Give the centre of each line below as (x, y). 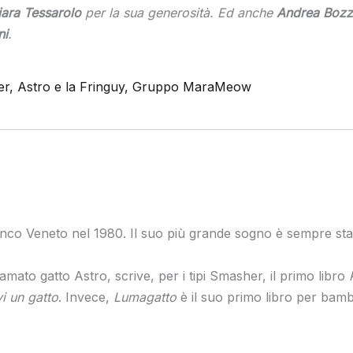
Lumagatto (145, 297)
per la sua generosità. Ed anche (178, 13)
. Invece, (85, 297)
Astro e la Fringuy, (74, 87)
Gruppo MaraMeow (191, 87)
